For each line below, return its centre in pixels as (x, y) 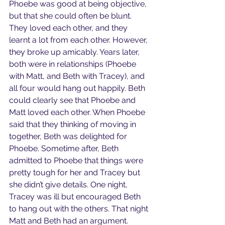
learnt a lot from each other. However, (79, 40)
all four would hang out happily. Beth (78, 88)
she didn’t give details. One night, (69, 184)
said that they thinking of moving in (74, 124)
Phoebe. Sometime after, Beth (65, 148)
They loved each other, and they (69, 28)
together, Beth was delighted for (69, 136)
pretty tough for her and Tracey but (76, 172)
